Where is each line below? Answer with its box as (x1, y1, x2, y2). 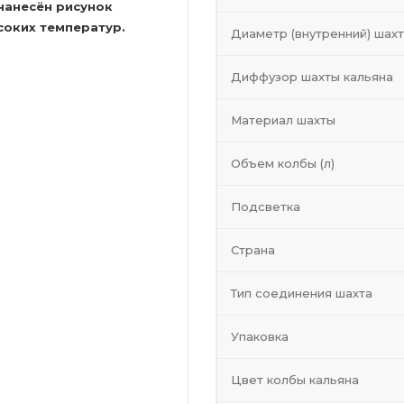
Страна (231, 243, 275, 257)
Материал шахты (231, 113, 335, 127)
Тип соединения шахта (231, 286, 372, 300)
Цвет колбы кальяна (231, 372, 359, 387)
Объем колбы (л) (231, 156, 335, 170)
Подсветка (231, 199, 300, 214)
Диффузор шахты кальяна (231, 69, 393, 84)
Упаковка (231, 329, 289, 344)
